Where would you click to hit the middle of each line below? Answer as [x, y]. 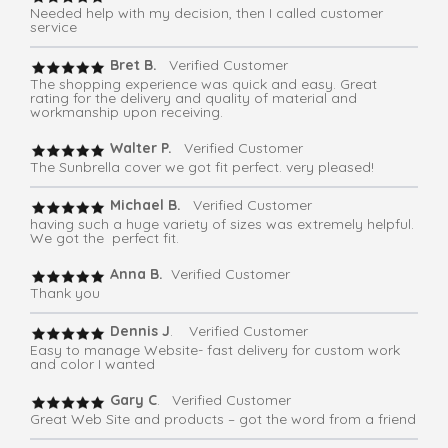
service [53, 27]
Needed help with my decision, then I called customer [206, 13]
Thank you [65, 293]
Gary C [131, 400]
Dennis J [138, 331]
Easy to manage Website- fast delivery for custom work [215, 350]
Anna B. [136, 274]
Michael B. [143, 205]
